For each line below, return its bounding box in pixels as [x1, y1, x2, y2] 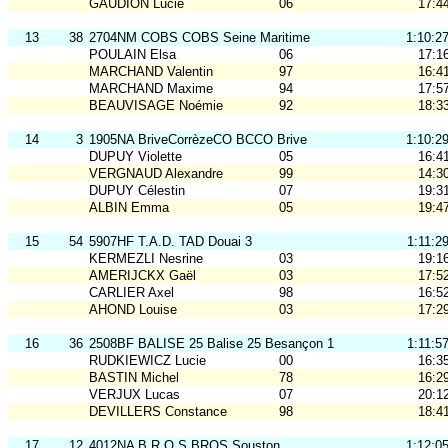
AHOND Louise [89, 302, 177, 318]
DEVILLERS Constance [89, 404, 227, 420]
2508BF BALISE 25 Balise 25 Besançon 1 [89, 336, 334, 352]
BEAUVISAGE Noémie [89, 98, 223, 114]
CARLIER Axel [89, 285, 174, 301]
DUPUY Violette [89, 149, 182, 165]
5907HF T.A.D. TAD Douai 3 [89, 234, 252, 250]
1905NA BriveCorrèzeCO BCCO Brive [89, 132, 307, 148]
